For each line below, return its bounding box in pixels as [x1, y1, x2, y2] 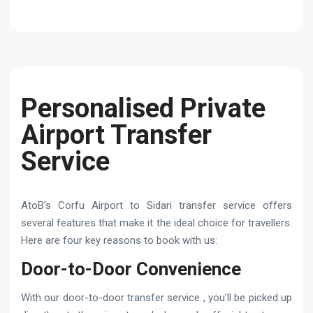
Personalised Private [21, 92, 265, 124]
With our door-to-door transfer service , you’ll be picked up [21, 291, 292, 304]
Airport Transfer [21, 119, 212, 150]
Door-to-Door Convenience [21, 258, 241, 279]
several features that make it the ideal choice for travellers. [21, 216, 292, 229]
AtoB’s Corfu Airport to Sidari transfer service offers [21, 198, 292, 212]
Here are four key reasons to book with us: [21, 233, 217, 247]
